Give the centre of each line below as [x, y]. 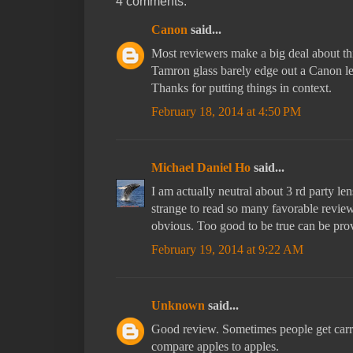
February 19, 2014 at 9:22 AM [227, 249]
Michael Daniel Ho [201, 167]
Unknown [178, 305]
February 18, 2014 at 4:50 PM [226, 111]
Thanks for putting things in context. [242, 87]
